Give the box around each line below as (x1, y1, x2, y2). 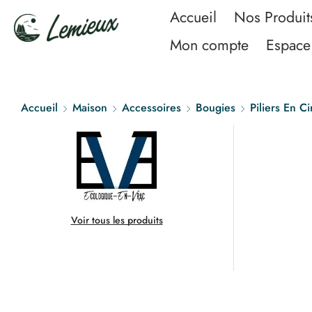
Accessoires (121, 99, 181, 116)
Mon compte (170, 34, 249, 56)
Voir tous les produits (70, 213, 163, 228)
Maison (72, 99, 107, 116)
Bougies (195, 99, 235, 116)
